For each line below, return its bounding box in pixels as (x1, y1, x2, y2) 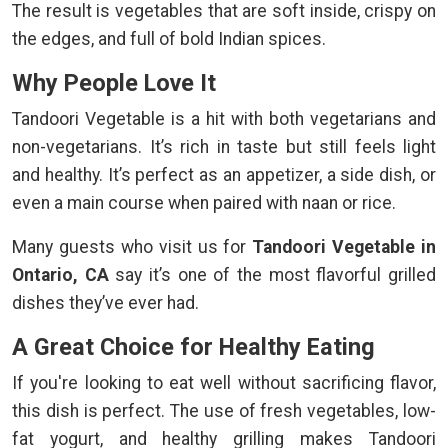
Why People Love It (12, 69, 216, 98)
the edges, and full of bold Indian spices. (12, 29, 326, 50)
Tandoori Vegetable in (252, 237, 436, 258)
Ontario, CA (12, 265, 109, 286)
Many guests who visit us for (12, 237, 253, 258)
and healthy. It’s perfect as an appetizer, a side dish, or (12, 165, 436, 186)
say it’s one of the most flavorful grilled (108, 265, 437, 286)
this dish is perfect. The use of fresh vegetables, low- (12, 401, 436, 422)
